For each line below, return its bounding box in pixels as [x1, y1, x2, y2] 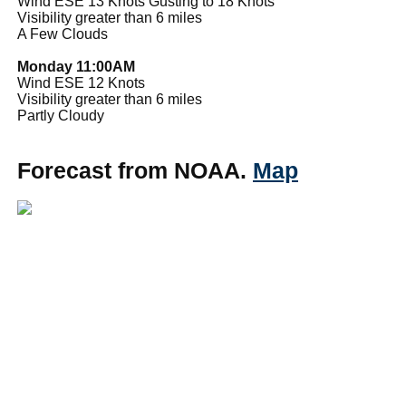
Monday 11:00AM [17, 58, 135, 74]
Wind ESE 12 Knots [17, 74, 145, 91]
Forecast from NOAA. [17, 157, 253, 183]
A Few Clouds [17, 25, 108, 42]
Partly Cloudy [17, 107, 104, 123]
